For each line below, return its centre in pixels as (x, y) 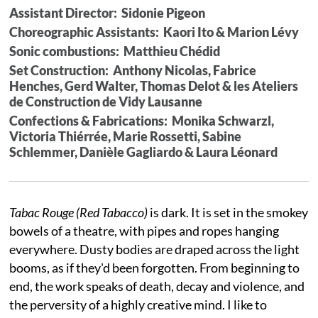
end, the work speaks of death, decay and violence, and (157, 286)
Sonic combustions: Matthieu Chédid (115, 51)
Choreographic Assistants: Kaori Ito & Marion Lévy (154, 32)
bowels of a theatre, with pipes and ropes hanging (144, 230)
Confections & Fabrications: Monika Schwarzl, (142, 120)
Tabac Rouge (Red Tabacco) (79, 212)
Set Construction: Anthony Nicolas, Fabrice (133, 70)
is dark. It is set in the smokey (228, 212)
